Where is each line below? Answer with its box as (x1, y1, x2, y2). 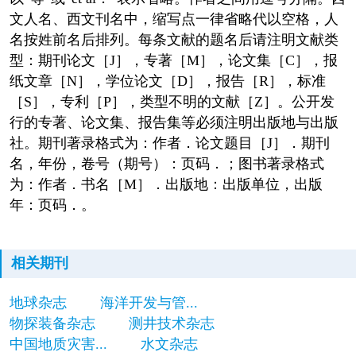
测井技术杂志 (128, 315, 215, 332)
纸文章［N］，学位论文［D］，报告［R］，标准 (9, 72, 326, 89)
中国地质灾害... (9, 336, 107, 353)
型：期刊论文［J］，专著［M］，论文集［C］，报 (9, 52, 338, 68)
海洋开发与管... (99, 295, 198, 311)
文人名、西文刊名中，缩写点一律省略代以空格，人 (9, 10, 339, 27)
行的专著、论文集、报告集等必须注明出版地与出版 (9, 114, 339, 130)
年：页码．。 (9, 196, 95, 213)
